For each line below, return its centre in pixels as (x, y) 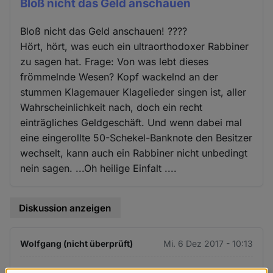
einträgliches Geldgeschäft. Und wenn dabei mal (131, 122)
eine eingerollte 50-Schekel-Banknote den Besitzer (136, 137)
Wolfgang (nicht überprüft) (77, 244)
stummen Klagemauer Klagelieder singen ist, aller (133, 92)
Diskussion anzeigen (65, 208)
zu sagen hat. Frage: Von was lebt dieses (115, 61)
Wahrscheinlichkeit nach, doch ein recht (112, 107)
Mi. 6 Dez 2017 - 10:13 (208, 244)
